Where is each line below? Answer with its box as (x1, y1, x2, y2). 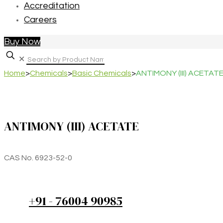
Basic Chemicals (72, 69, 131, 77)
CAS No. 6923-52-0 (4, 153, 72, 162)
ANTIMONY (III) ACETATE (4, 117, 139, 134)
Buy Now (4, 37, 40, 46)
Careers (24, 15, 57, 24)
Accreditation (24, 1, 80, 10)
